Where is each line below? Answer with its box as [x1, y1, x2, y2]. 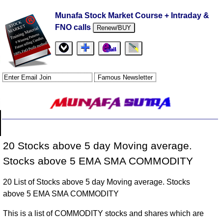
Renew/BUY [97, 24, 132, 31]
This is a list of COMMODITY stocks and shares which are [3, 209, 204, 218]
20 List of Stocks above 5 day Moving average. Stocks [3, 178, 191, 187]
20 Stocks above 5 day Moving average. [3, 140, 192, 152]
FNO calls [55, 23, 93, 31]
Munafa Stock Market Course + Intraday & [55, 11, 210, 20]
